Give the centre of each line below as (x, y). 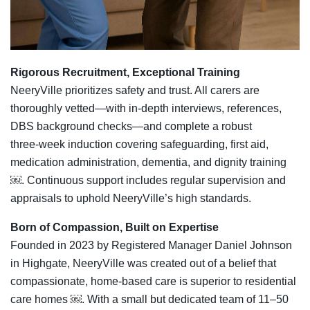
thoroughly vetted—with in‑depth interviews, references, (146, 109)
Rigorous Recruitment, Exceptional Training (125, 73)
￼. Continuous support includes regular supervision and (148, 181)
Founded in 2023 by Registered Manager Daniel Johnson (151, 246)
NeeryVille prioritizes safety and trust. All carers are (135, 91)
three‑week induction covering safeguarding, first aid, (139, 145)
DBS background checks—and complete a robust (131, 127)
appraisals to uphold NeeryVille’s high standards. (131, 199)
